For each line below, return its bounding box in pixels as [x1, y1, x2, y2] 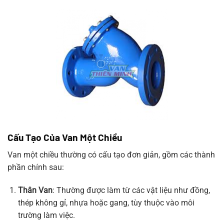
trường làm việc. [17, 210, 75, 220]
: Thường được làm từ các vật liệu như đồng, [52, 185, 210, 195]
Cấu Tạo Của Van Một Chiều [7, 131, 122, 143]
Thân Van [17, 185, 52, 195]
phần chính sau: [7, 162, 64, 172]
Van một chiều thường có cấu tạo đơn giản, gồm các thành [7, 149, 215, 159]
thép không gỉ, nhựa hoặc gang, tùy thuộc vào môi [17, 197, 194, 207]
